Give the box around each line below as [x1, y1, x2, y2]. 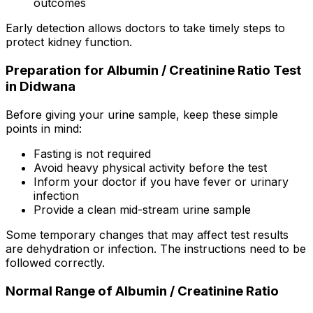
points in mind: [6, 121, 82, 136]
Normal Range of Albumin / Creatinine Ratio [6, 282, 279, 299]
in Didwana [6, 78, 75, 95]
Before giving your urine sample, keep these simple [6, 107, 278, 122]
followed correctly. [6, 255, 105, 270]
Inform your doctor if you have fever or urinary [34, 174, 289, 189]
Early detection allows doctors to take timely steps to [6, 21, 285, 36]
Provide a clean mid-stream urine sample [34, 202, 251, 217]
